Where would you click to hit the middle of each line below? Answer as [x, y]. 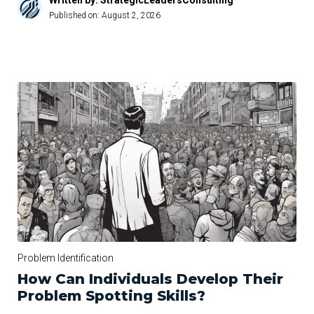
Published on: [75, 16]
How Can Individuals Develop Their [150, 279]
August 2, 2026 [131, 16]
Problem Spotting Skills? [111, 296]
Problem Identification [66, 258]
